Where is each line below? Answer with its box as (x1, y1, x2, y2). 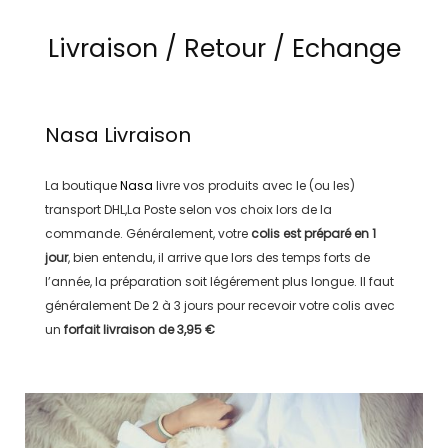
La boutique (44, 176, 120, 194)
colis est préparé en (250, 224, 372, 242)
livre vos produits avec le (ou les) (152, 176, 355, 194)
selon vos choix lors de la (175, 200, 332, 218)
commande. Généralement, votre (44, 224, 251, 242)
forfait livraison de (63, 320, 177, 338)
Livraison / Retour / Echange (47, 30, 401, 66)
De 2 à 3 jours (133, 296, 214, 314)
